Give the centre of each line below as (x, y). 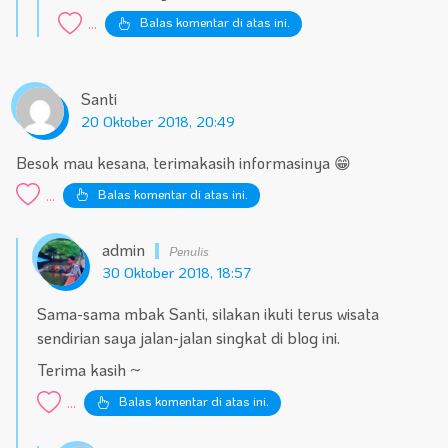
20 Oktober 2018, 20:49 (157, 121)
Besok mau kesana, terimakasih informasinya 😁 (183, 162)
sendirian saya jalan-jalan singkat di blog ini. (189, 338)
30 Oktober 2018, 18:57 (176, 273)
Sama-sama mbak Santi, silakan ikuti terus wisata (208, 314)
